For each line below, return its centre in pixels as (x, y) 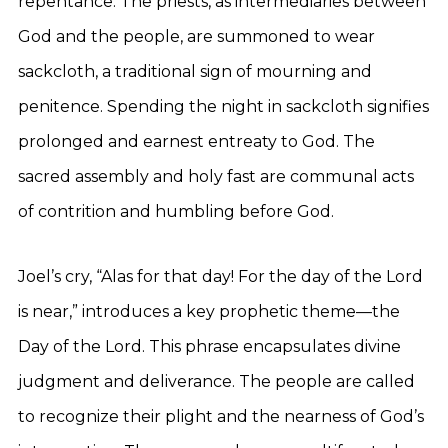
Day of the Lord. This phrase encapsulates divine (209, 346)
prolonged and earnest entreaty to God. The (196, 141)
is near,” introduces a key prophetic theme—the (209, 311)
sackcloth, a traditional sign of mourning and (195, 71)
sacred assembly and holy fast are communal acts (216, 176)
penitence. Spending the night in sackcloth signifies (223, 106)
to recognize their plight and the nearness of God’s (221, 416)
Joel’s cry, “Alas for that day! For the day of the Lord (220, 276)
